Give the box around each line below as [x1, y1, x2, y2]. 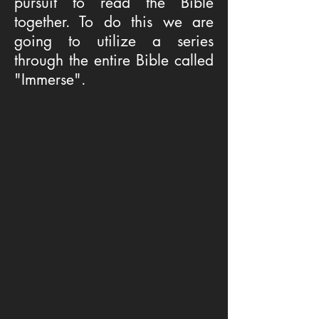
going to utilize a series [14, 31, 214, 51]
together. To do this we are [14, 12, 214, 31]
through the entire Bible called [14, 51, 214, 70]
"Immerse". [14, 70, 85, 89]
